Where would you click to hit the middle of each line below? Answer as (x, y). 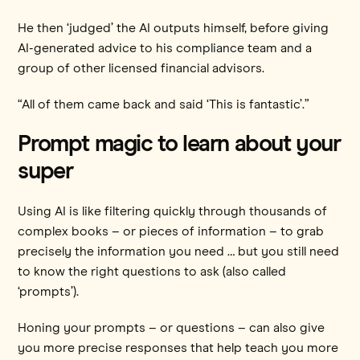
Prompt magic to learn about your (179, 144)
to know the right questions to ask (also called (152, 271)
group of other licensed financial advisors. (141, 68)
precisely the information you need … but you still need (179, 251)
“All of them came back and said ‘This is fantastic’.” (164, 104)
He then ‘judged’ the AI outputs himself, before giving (174, 28)
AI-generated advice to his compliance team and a (165, 48)
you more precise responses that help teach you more (178, 348)
